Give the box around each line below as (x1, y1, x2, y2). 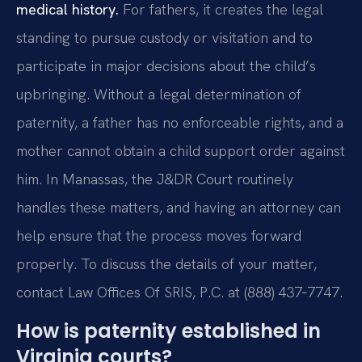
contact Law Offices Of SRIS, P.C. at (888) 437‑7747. (16, 283, 343, 302)
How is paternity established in (16, 317, 321, 344)
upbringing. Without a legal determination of (16, 85, 301, 104)
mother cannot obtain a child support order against (16, 141, 345, 161)
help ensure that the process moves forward (16, 226, 301, 246)
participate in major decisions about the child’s (16, 57, 316, 76)
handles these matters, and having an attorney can (16, 198, 341, 217)
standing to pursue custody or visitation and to (16, 28, 313, 48)
